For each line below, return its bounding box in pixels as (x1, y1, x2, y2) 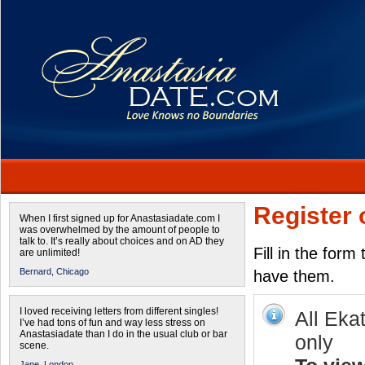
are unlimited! (20, 247, 80, 258)
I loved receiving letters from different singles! (20, 306, 218, 317)
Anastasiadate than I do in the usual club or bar (20, 328, 227, 340)
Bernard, (20, 266, 54, 276)
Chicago (56, 266, 89, 276)
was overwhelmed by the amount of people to (20, 224, 220, 235)
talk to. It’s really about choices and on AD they (20, 235, 224, 247)
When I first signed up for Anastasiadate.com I (20, 213, 220, 224)
